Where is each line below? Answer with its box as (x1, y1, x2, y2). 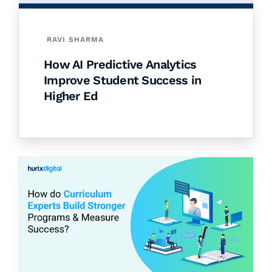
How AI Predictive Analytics (44, 57, 197, 72)
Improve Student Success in (44, 73, 202, 88)
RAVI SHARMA (47, 35, 104, 44)
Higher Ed (44, 89, 98, 104)
